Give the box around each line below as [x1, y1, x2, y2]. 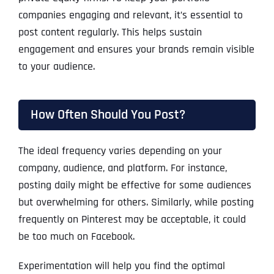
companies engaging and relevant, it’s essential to [18, 8, 243, 23]
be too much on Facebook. [18, 229, 135, 244]
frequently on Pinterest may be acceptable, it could [18, 212, 246, 227]
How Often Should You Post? [30, 106, 185, 124]
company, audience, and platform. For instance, [18, 161, 227, 176]
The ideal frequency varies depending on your [18, 144, 222, 158]
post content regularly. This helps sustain [18, 25, 202, 40]
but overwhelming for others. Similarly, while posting [18, 195, 254, 210]
